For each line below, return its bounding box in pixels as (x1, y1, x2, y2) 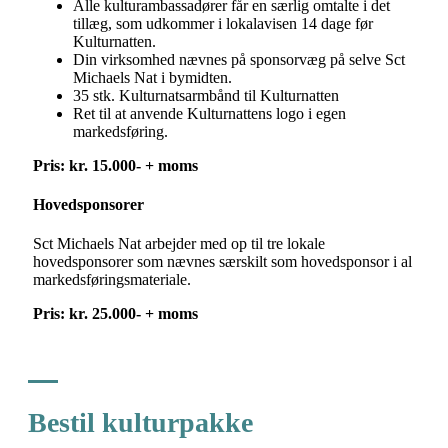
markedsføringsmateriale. (33, 271, 199, 289)
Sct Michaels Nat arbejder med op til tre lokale (33, 235, 325, 253)
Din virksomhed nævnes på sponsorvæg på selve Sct (73, 50, 405, 68)
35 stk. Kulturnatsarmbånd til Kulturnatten (73, 86, 339, 104)
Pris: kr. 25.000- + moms (33, 305, 198, 323)
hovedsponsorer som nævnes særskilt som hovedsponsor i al (33, 253, 412, 271)
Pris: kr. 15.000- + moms (33, 156, 198, 174)
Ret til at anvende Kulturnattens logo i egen (73, 104, 346, 122)
